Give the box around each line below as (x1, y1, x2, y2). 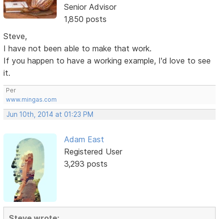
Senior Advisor (64, 1, 116, 12)
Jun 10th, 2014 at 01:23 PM (6, 110, 94, 118)
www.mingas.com (6, 95, 57, 103)
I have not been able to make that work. (3, 43, 152, 53)
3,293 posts (64, 158, 108, 169)
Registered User (64, 146, 122, 156)
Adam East (64, 134, 104, 144)
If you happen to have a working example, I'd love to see (3, 55, 211, 66)
